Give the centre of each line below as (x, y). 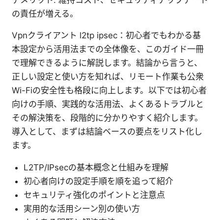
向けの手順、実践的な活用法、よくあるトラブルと (108, 104)
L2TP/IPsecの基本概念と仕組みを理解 (96, 168)
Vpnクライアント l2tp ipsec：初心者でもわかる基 (106, 36)
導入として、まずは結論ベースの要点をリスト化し (107, 132)
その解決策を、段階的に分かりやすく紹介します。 (107, 118)
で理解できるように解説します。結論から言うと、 (107, 63)
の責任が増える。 (45, 14)
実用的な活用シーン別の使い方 (82, 209)
